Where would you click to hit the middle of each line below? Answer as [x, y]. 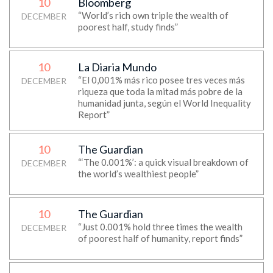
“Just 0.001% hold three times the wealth [160, 227]
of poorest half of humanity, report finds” [160, 238]
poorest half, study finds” [128, 27]
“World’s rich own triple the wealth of [153, 15]
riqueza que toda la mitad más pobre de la [160, 91]
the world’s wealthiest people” [138, 174]
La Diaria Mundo [117, 67]
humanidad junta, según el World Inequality [164, 103]
